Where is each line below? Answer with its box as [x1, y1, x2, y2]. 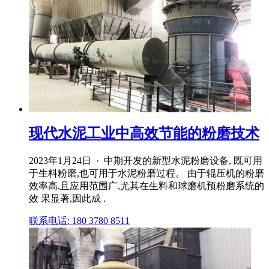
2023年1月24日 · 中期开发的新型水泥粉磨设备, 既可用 [29, 156, 262, 166]
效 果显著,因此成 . [29, 193, 106, 204]
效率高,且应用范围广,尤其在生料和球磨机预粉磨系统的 [29, 181, 264, 192]
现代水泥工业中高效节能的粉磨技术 [29, 125, 259, 142]
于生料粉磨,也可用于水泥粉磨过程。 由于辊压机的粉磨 [29, 168, 264, 179]
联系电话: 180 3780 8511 [29, 216, 130, 226]
